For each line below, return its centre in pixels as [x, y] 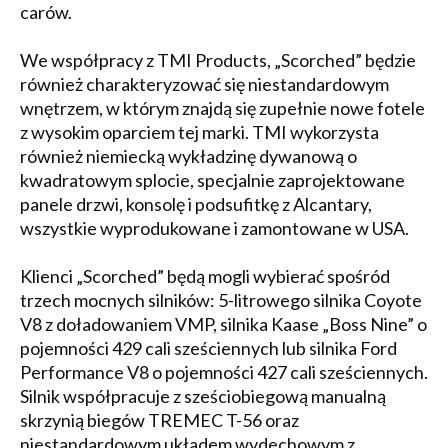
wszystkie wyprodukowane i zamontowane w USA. [214, 227]
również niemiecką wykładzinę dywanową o [188, 155]
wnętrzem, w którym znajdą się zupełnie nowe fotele [222, 107]
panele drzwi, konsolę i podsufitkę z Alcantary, [196, 203]
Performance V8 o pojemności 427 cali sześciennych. [224, 371]
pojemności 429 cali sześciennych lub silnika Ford [208, 347]
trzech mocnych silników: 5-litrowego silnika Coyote [221, 299]
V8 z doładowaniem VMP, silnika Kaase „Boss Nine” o [223, 323]
